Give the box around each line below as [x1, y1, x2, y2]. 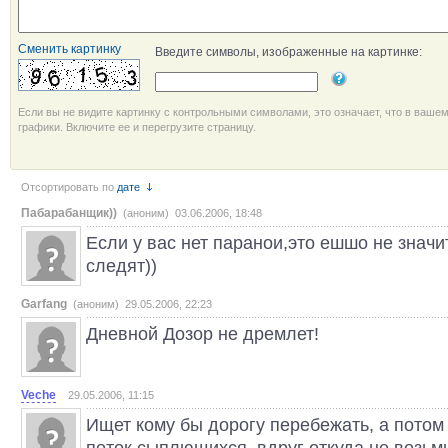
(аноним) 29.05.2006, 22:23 [73, 298, 212, 310]
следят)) [86, 255, 157, 276]
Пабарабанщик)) [21, 206, 117, 220]
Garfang [21, 297, 67, 311]
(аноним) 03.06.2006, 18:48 [123, 207, 262, 219]
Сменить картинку [18, 42, 121, 56]
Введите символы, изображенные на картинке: [155, 45, 422, 59]
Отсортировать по [21, 181, 114, 193]
